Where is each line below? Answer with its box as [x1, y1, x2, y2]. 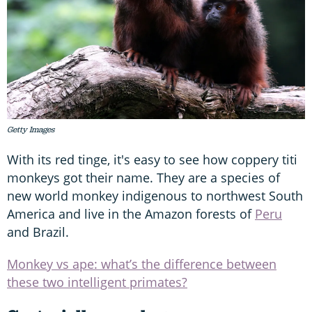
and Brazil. [7, 223, 69, 240]
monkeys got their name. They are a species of [7, 169, 280, 186]
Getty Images [7, 123, 54, 135]
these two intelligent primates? [7, 273, 187, 290]
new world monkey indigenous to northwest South [7, 187, 303, 204]
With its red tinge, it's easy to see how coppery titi [7, 150, 297, 168]
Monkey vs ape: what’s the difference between [7, 255, 276, 272]
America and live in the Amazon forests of [7, 205, 255, 222]
